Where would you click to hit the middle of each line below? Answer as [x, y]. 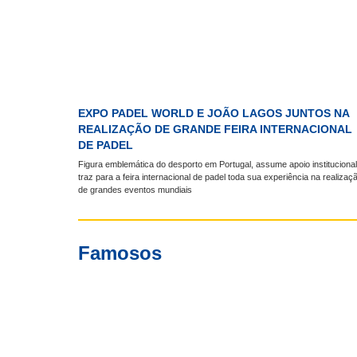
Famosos [120, 253]
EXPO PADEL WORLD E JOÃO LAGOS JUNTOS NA [214, 113]
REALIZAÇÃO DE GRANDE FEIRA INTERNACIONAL [216, 129]
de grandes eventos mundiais [135, 190]
